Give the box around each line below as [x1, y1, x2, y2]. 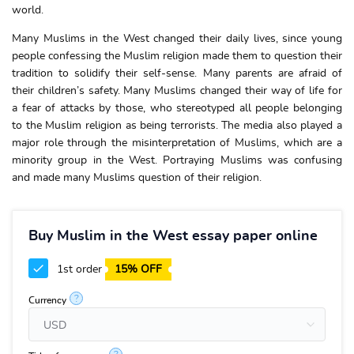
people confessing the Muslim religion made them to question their [12, 51, 342, 62]
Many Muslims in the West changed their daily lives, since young [12, 33, 342, 44]
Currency [28, 296, 66, 305]
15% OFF [115, 264, 162, 275]
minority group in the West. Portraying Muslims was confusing [12, 155, 342, 166]
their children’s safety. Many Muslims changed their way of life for [12, 85, 342, 96]
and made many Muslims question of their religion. [12, 172, 262, 183]
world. [12, 5, 43, 16]
